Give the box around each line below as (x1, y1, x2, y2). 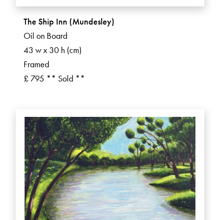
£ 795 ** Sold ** (24, 73, 85, 84)
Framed (24, 58, 49, 70)
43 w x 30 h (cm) (24, 44, 82, 56)
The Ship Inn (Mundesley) (24, 16, 114, 27)
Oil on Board (24, 30, 67, 42)
